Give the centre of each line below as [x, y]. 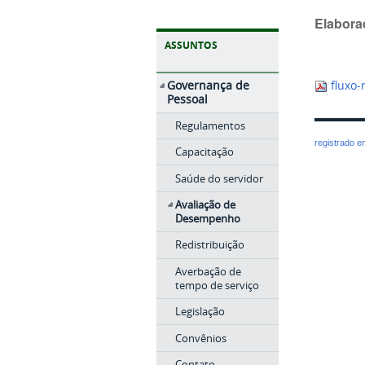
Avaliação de [205, 205]
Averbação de [208, 271]
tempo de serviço [217, 285]
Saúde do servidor [219, 178]
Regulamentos [210, 125]
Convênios [200, 338]
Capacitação [204, 152]
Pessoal [188, 99]
